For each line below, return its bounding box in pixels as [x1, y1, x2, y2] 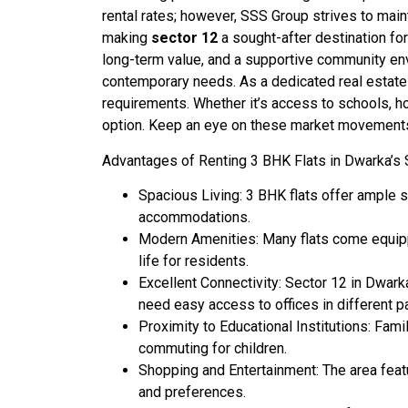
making [102, 29, 151, 47]
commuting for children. [138, 340, 287, 358]
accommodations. [138, 209, 250, 227]
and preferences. [138, 383, 246, 402]
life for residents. [138, 252, 249, 270]
